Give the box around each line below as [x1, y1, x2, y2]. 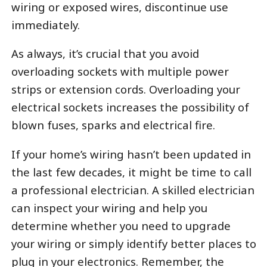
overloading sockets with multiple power [11, 64, 229, 79]
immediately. [11, 17, 80, 32]
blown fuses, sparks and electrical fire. [11, 117, 215, 133]
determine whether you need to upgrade [11, 218, 231, 233]
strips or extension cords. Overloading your [11, 82, 240, 97]
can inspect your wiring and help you [11, 200, 207, 215]
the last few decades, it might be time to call [11, 164, 252, 179]
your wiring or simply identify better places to [11, 235, 256, 251]
